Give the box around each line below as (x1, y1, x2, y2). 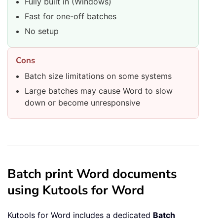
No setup (25, 26, 59, 37)
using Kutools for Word (7, 182, 144, 199)
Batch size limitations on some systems (25, 71, 172, 81)
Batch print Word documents (7, 165, 177, 183)
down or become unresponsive (25, 98, 140, 108)
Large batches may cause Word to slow (25, 86, 173, 96)
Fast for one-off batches (25, 11, 116, 22)
